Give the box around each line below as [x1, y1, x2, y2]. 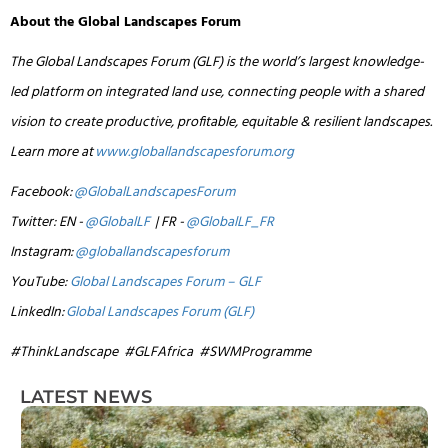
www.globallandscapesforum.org [95, 141, 294, 165]
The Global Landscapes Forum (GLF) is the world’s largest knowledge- [10, 51, 424, 75]
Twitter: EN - [10, 211, 85, 235]
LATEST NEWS [20, 386, 152, 409]
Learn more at [10, 141, 95, 165]
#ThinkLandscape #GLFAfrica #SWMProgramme [10, 341, 311, 365]
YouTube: [10, 271, 70, 295]
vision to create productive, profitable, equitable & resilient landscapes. [10, 111, 432, 135]
